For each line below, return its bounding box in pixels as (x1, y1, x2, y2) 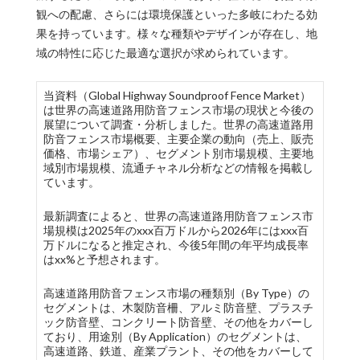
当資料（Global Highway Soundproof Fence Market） (43, 88, 311, 102)
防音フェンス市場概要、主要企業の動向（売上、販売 (43, 132, 313, 145)
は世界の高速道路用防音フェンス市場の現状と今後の (43, 103, 313, 117)
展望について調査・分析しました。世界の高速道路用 (43, 117, 313, 131)
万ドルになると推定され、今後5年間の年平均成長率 (43, 238, 309, 252)
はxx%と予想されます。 (43, 252, 166, 266)
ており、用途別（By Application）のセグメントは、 (43, 329, 307, 343)
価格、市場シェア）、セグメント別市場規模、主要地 (43, 146, 313, 160)
